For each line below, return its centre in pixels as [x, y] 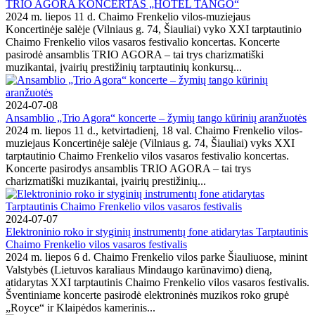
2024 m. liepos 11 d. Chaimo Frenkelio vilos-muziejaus [128, 16]
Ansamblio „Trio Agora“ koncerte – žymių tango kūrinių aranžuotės [156, 117]
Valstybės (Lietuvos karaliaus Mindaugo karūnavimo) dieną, [139, 269]
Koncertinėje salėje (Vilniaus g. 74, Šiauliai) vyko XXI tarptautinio [154, 29]
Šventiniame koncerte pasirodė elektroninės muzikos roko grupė [147, 295]
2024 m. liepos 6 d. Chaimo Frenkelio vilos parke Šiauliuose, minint [156, 257]
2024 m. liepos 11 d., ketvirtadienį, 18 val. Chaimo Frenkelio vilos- [154, 130]
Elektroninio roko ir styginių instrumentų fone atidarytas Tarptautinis [157, 231]
